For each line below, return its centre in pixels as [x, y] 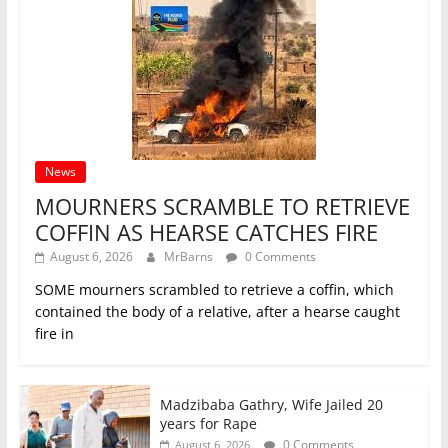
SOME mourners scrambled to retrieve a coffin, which [214, 289]
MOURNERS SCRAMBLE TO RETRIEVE [222, 205]
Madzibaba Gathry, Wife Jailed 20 [271, 404]
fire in [54, 333]
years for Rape [208, 423]
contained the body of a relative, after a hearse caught [217, 311]
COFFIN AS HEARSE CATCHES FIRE [206, 231]
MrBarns [189, 256]
